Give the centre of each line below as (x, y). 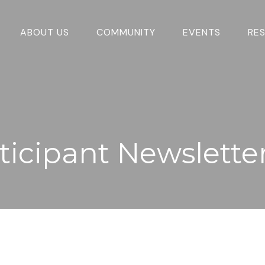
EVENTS (202, 32)
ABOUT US (45, 32)
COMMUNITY (126, 32)
